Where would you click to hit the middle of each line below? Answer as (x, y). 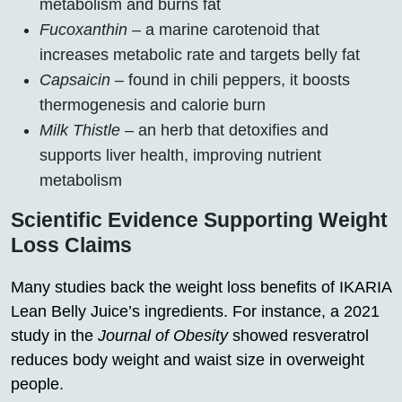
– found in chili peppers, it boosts (230, 79)
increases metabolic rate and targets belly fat (200, 54)
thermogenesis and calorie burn (153, 105)
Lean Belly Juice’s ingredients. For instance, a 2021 (195, 311)
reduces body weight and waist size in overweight (188, 359)
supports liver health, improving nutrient (180, 155)
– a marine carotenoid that (223, 29)
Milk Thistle (80, 130)
